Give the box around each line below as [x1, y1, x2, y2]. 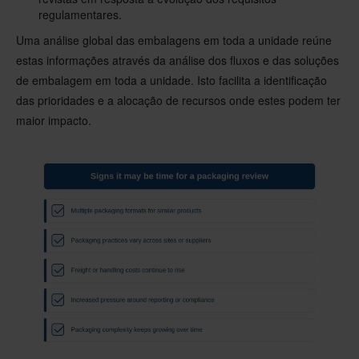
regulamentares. [38, 6, 122, 22]
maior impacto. [16, 111, 91, 128]
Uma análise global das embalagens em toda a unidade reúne [16, 31, 332, 48]
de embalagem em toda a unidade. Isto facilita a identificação [16, 71, 327, 88]
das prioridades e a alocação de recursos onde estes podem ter [16, 91, 341, 108]
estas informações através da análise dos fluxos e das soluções [16, 51, 339, 68]
